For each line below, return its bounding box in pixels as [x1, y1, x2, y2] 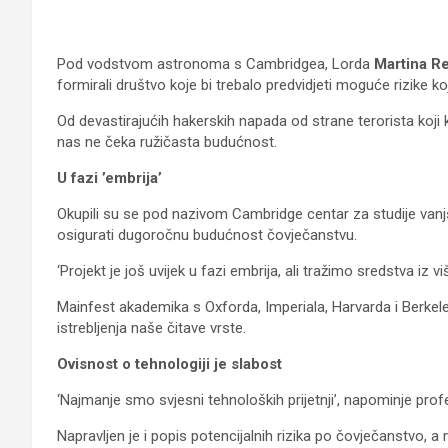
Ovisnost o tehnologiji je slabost [57, 355, 282, 373]
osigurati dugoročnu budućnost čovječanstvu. [57, 226, 357, 244]
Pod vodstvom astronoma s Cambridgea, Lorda [57, 55, 374, 73]
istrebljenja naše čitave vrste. [57, 319, 246, 337]
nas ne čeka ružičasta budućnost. [57, 133, 277, 151]
